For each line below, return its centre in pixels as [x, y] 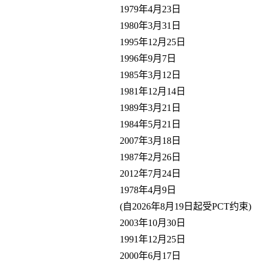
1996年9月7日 [148, 58]
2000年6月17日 [150, 255]
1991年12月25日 [153, 239]
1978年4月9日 [148, 190]
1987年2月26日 [150, 157]
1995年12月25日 [153, 42]
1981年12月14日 [153, 91]
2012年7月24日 [150, 173]
